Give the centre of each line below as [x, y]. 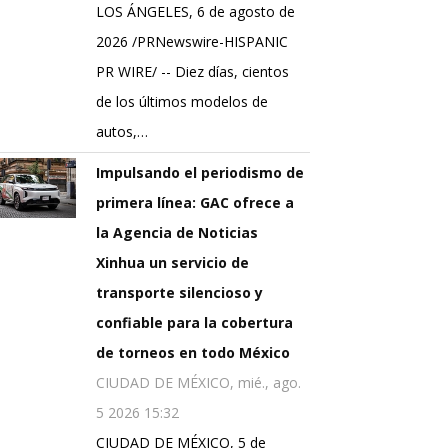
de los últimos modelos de [182, 102]
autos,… [122, 132]
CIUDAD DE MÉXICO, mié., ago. [198, 383]
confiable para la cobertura [194, 323]
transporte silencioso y [179, 293]
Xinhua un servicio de [172, 263]
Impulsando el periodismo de [200, 173]
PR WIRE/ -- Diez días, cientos [192, 72]
